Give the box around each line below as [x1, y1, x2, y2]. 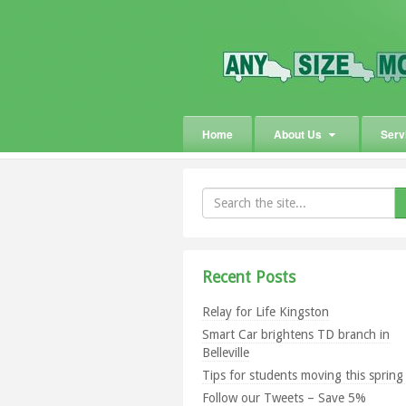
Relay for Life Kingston [202, 304, 329, 319]
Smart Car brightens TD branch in [202, 326, 390, 342]
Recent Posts [202, 268, 295, 286]
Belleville [202, 344, 249, 360]
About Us [274, 126, 322, 142]
